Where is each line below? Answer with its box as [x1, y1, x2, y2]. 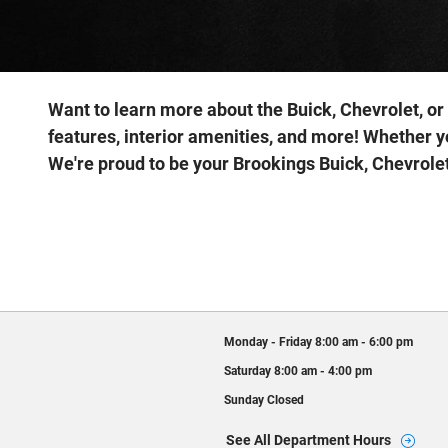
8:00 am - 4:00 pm [274, 364, 372, 379]
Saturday [224, 364, 271, 379]
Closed [267, 393, 304, 408]
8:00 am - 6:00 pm [315, 335, 413, 350]
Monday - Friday [224, 335, 312, 350]
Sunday [224, 393, 264, 408]
